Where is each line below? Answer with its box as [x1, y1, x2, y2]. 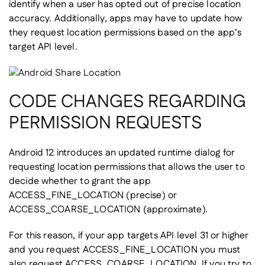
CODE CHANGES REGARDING [9, 89, 246, 115]
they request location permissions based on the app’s [9, 26, 242, 40]
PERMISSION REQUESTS [9, 111, 202, 136]
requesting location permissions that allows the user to [9, 160, 245, 174]
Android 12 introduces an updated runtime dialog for [9, 146, 235, 160]
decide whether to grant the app [9, 174, 151, 188]
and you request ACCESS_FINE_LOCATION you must [9, 243, 241, 257]
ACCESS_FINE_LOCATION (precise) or [9, 189, 177, 202]
